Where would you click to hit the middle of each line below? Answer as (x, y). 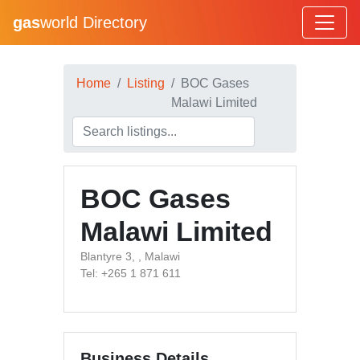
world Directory (94, 22)
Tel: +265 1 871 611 (131, 273)
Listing (146, 83)
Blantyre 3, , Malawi (130, 256)
